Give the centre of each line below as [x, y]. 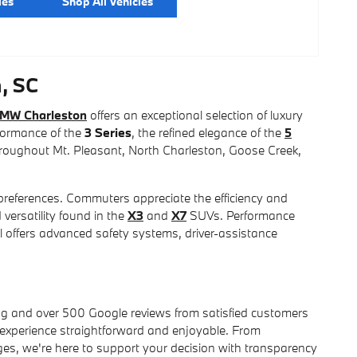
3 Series [108, 132]
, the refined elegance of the [208, 132]
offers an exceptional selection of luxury [195, 114]
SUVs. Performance [241, 215]
